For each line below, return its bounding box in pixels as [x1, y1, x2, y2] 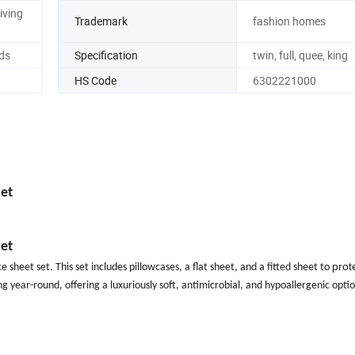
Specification [74, 47, 138, 63]
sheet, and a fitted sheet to [210, 261, 332, 274]
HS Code [74, 72, 116, 88]
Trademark [74, 13, 128, 29]
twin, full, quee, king [252, 47, 348, 63]
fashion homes [252, 13, 326, 29]
